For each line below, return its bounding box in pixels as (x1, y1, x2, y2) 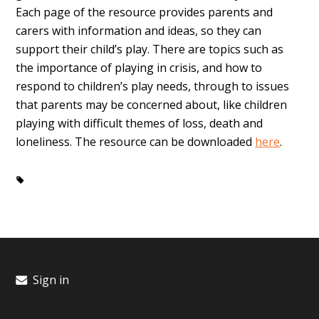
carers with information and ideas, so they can (16, 23, 262, 39)
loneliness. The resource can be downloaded (16, 134, 256, 150)
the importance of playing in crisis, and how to (16, 60, 263, 76)
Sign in (29, 272, 69, 288)
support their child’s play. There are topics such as (16, 41, 284, 58)
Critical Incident (32, 174, 93, 186)
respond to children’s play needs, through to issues (16, 78, 290, 95)
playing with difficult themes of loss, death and (16, 115, 263, 132)
